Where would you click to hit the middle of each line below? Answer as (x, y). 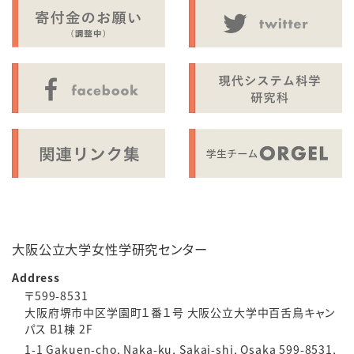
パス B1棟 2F (59, 329)
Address (36, 278)
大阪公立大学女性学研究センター (110, 249)
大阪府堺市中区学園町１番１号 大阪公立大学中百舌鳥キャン (180, 313)
